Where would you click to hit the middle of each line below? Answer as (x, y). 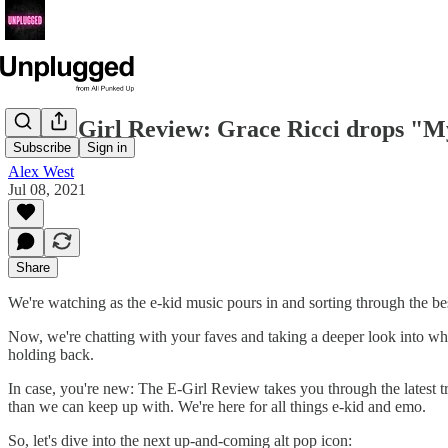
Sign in (107, 148)
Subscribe (42, 148)
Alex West (41, 171)
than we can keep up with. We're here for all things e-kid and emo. (217, 406)
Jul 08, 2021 (47, 189)
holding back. (51, 354)
